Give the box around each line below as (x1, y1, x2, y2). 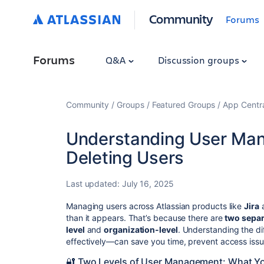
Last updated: (66, 179, 122, 189)
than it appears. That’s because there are (66, 213, 225, 223)
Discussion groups (157, 54, 242, 66)
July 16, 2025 (121, 179, 174, 189)
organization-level (104, 225, 178, 235)
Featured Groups (151, 100, 216, 110)
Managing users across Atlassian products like (66, 201, 245, 211)
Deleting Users (66, 147, 184, 168)
